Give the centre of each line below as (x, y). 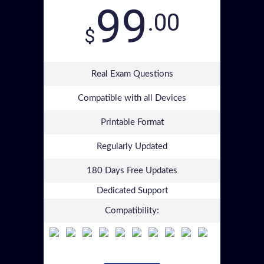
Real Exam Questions (132, 74)
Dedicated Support (132, 191)
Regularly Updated (132, 146)
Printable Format (132, 122)
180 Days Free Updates (132, 171)
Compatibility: (132, 211)
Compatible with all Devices (132, 98)
